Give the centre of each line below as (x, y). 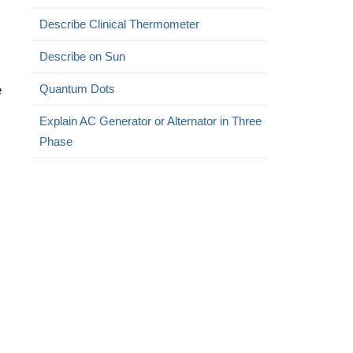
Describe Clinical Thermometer (119, 24)
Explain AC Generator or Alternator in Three (150, 121)
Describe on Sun (82, 56)
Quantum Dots (77, 89)
